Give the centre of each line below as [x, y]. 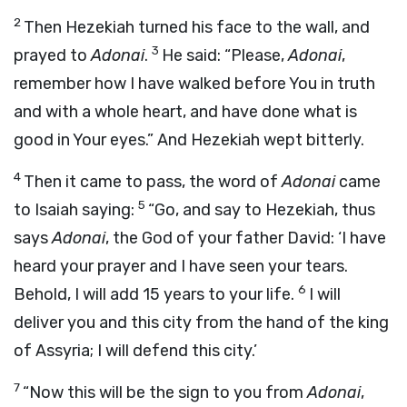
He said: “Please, [225, 55]
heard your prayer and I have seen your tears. [181, 266]
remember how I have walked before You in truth [194, 84]
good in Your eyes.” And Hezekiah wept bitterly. [189, 140]
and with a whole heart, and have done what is [185, 112]
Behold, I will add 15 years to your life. [156, 294]
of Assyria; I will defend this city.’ [135, 351]
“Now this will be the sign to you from [165, 392]
